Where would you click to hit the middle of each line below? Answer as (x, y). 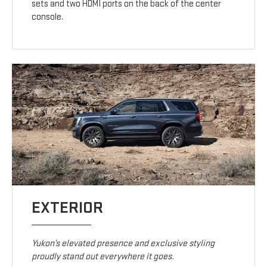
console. (48, 17)
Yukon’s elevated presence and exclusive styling (123, 244)
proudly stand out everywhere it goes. (103, 257)
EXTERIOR (68, 208)
